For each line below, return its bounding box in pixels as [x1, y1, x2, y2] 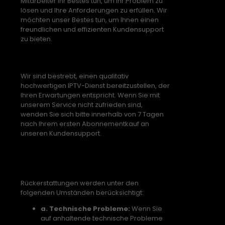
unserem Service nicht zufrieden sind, [21, 100, 143, 110]
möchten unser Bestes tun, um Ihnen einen [21, 15, 159, 25]
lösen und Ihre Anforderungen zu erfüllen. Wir [21, 5, 167, 15]
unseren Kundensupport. [21, 129, 101, 139]
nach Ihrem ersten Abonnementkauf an [21, 119, 149, 129]
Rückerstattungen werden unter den [21, 178, 139, 188]
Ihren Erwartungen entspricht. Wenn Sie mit [21, 90, 160, 100]
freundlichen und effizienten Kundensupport [21, 24, 164, 34]
